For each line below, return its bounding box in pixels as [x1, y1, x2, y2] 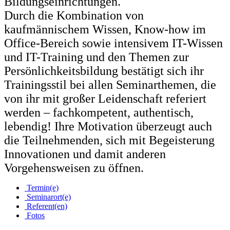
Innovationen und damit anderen [4, 147, 166, 161]
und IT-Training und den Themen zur [4, 50, 189, 64]
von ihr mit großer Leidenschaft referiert [4, 92, 206, 106]
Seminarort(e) [25, 193, 71, 202]
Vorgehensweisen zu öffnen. [4, 161, 144, 175]
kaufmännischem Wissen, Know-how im [4, 23, 206, 36]
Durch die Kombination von [4, 9, 144, 23]
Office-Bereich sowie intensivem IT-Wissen [4, 36, 223, 50]
